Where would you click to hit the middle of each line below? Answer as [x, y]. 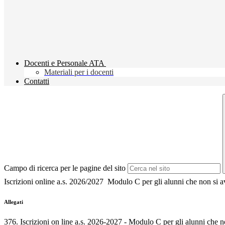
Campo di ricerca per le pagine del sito [65, 168]
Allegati [14, 202]
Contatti [37, 81]
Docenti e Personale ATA [64, 63]
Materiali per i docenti [79, 72]
